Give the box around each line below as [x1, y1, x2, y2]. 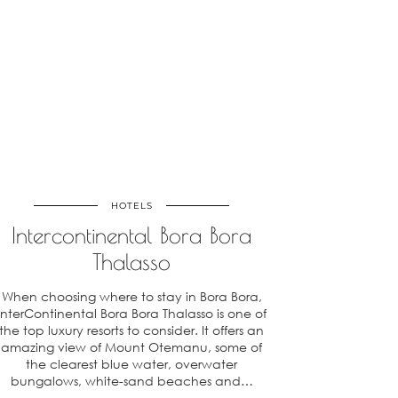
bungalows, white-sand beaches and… [10, 373, 253, 388]
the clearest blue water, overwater [26, 356, 237, 371]
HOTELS [110, 200, 153, 211]
